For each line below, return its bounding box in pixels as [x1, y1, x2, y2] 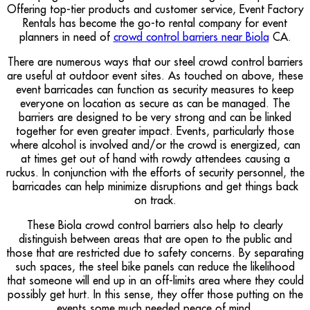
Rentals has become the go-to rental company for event [23, 15, 287, 30]
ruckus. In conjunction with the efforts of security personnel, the [6, 165, 304, 179]
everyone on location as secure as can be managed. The [20, 95, 290, 110]
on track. [134, 192, 176, 207]
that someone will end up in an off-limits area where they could [6, 273, 304, 287]
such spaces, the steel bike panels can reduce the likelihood [15, 259, 295, 273]
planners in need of [19, 29, 113, 44]
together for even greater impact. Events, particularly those [16, 123, 294, 138]
